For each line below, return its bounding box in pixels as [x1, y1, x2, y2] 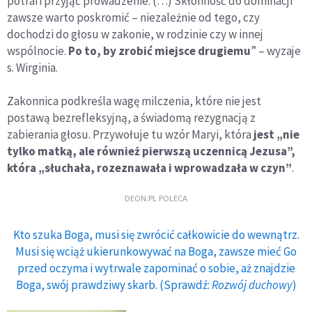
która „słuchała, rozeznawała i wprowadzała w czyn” [7, 160, 292, 176]
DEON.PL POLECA [125, 192, 187, 204]
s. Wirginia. [7, 60, 58, 76]
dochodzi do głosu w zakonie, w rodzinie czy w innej [7, 26, 263, 42]
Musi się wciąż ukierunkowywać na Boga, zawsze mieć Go [15, 244, 297, 260]
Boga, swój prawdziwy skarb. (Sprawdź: [15, 277, 212, 293]
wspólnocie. [7, 43, 66, 59]
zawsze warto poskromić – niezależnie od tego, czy [7, 10, 260, 26]
